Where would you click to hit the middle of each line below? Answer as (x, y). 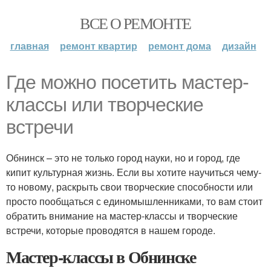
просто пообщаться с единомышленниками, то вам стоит (134, 201)
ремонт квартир (98, 46)
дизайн (239, 46)
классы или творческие (105, 105)
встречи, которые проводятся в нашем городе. (111, 230)
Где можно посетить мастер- (127, 82)
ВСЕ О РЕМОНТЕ (135, 23)
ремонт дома (179, 46)
